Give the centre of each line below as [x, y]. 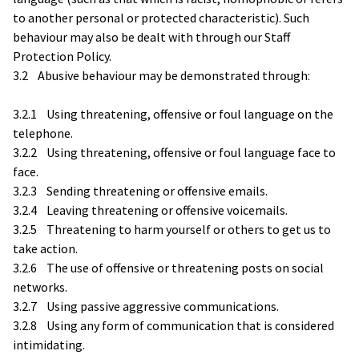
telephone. [43, 133]
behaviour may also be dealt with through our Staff [151, 36]
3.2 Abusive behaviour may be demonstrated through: [161, 75]
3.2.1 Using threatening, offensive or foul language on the [173, 113]
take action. [45, 248]
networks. [40, 286]
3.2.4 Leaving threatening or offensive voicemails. [150, 210]
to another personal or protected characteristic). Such [161, 17]
